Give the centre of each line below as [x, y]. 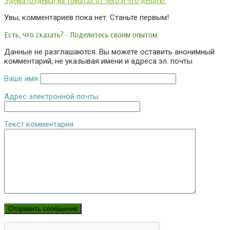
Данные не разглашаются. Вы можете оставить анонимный [109, 52]
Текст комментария [39, 124]
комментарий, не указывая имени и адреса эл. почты [98, 61]
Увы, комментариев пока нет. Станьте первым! [87, 17]
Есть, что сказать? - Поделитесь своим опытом [81, 35]
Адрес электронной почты [51, 97]
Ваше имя [21, 79]
